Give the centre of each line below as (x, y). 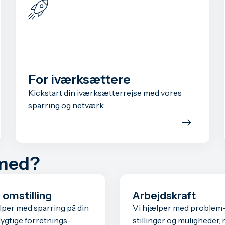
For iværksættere (79, 79)
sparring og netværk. (67, 105)
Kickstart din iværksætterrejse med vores (105, 93)
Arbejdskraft (164, 195)
